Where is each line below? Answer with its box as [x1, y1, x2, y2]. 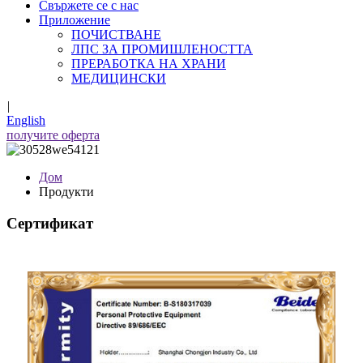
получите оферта [6, 128, 100, 142]
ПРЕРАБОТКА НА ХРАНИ [71, 57, 226, 70]
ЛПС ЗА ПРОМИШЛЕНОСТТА [71, 42, 253, 56]
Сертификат [6, 214, 93, 232]
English [6, 113, 45, 127]
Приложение [39, 13, 110, 27]
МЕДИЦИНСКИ [71, 71, 166, 85]
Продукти [39, 185, 94, 199]
